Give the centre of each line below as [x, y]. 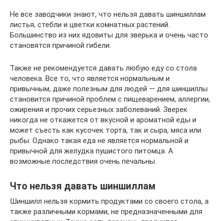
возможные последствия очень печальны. [83, 161]
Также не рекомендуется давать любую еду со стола [103, 68]
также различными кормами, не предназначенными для [106, 211]
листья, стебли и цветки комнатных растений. [90, 24]
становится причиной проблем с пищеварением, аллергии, [110, 99]
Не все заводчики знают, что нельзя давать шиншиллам [108, 14]
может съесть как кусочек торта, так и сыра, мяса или [106, 130]
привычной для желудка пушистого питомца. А [92, 151]
